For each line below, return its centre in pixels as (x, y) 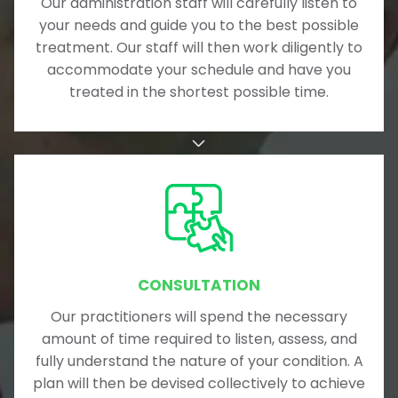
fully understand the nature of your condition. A (199, 362)
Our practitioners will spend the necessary (199, 317)
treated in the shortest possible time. (199, 92)
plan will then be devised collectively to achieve (199, 384)
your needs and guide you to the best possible (199, 25)
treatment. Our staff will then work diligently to (199, 47)
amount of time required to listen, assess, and (199, 339)
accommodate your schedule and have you (199, 69)
